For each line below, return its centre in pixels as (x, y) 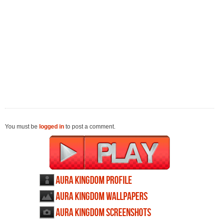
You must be (22, 127)
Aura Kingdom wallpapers (102, 197)
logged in (52, 127)
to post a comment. (90, 127)
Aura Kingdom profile (94, 181)
